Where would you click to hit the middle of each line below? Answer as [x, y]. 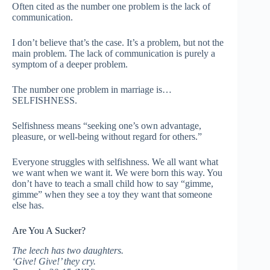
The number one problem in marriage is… [92, 89]
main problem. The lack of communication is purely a [114, 53]
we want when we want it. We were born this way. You [117, 173]
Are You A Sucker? [49, 231]
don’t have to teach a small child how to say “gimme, [113, 184]
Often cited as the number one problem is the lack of [111, 6]
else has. [28, 205]
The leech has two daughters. [68, 250]
